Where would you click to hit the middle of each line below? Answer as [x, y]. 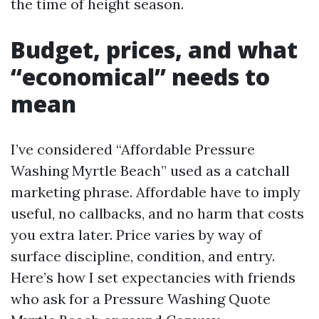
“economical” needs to [140, 77]
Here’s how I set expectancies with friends [153, 277]
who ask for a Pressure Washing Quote [141, 299]
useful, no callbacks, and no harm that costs [157, 213]
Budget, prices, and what [154, 49]
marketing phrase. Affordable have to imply [156, 192]
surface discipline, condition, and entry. [143, 256]
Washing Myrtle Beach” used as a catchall [150, 171]
